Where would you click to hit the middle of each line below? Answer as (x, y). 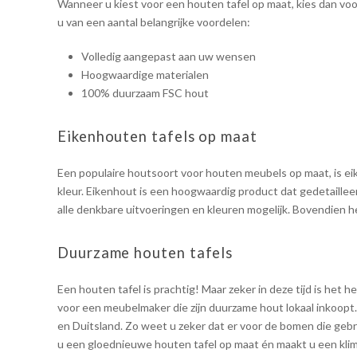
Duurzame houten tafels (145, 253)
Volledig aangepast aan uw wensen (169, 57)
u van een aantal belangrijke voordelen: (154, 22)
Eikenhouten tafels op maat (157, 137)
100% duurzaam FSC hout (145, 93)
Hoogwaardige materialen (145, 75)
